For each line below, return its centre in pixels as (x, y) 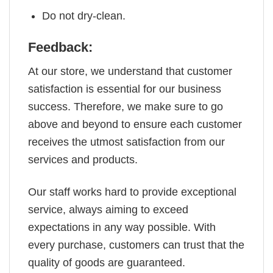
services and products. (83, 160)
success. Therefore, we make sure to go (126, 107)
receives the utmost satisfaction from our (126, 142)
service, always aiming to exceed (108, 209)
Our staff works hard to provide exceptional (132, 192)
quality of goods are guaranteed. (107, 262)
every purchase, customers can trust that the (136, 245)
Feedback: (60, 48)
